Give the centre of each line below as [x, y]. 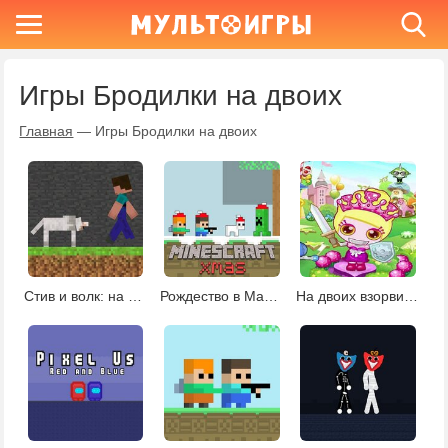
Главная [46, 131]
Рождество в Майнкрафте [270, 295]
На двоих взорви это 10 [410, 295]
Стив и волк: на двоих [134, 295]
